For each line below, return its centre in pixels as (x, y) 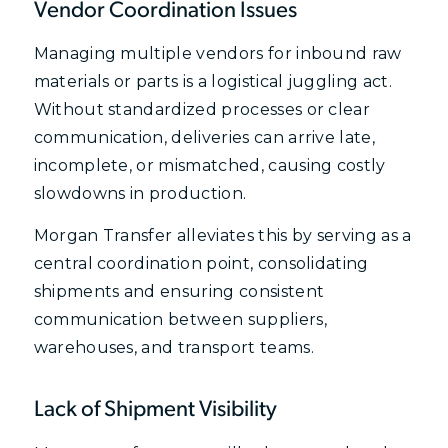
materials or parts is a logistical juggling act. (212, 82)
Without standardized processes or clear (202, 110)
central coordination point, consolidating (201, 263)
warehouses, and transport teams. (173, 347)
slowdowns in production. (140, 194)
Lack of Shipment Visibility (155, 411)
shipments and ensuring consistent (179, 291)
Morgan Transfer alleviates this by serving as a (222, 235)
